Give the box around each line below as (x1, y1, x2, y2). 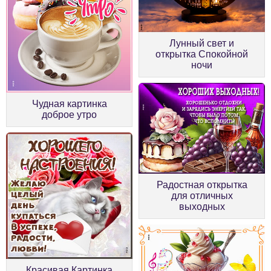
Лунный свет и (169, 38, 234, 48)
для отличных (171, 190, 233, 201)
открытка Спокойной (155, 48, 248, 59)
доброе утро (42, 109, 97, 120)
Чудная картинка (31, 98, 107, 109)
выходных (178, 201, 225, 212)
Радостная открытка (156, 179, 247, 190)
